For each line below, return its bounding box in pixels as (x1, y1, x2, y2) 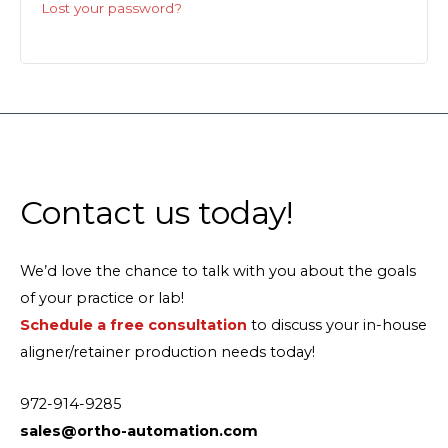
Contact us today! (20, 192, 293, 232)
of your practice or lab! (20, 288, 184, 307)
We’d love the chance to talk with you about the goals (20, 261, 416, 280)
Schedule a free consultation (20, 315, 247, 334)
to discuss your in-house (247, 315, 427, 334)
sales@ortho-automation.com (20, 422, 258, 441)
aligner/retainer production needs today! (20, 342, 315, 361)
